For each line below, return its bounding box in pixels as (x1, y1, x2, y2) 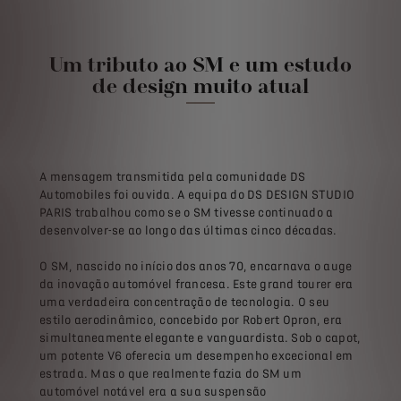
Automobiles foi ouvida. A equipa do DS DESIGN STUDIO (39, 187, 354, 201)
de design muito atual (92, 72, 309, 98)
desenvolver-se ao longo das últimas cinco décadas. (39, 223, 337, 237)
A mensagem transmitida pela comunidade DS (39, 169, 306, 183)
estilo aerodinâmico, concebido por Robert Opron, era (39, 312, 342, 327)
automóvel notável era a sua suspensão (39, 384, 267, 398)
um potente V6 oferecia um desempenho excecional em (39, 348, 354, 363)
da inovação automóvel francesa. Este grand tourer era (39, 277, 354, 291)
